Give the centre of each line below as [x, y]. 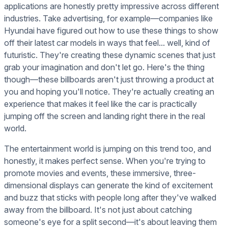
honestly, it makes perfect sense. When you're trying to [105, 161]
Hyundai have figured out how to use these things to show [111, 31]
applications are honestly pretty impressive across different [111, 6]
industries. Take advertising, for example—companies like [108, 19]
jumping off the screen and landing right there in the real [105, 116]
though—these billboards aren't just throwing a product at [109, 80]
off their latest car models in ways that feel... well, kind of [107, 43]
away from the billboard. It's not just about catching [98, 210]
